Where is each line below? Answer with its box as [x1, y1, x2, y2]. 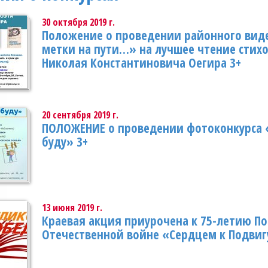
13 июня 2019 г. [42, 201, 102, 214]
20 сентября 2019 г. [42, 108, 118, 121]
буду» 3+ [42, 133, 88, 150]
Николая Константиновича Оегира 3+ [42, 54, 241, 71]
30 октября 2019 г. [42, 16, 115, 29]
